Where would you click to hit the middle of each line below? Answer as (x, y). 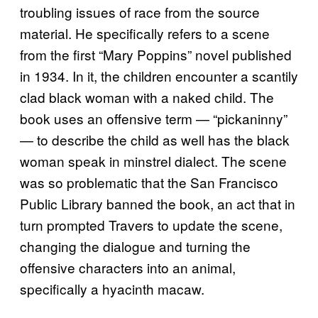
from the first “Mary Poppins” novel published (156, 54)
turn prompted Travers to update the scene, (151, 224)
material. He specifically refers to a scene (145, 33)
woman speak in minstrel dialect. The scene (153, 160)
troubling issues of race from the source (140, 11)
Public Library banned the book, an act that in (158, 203)
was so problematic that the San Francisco (149, 182)
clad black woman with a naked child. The (147, 97)
